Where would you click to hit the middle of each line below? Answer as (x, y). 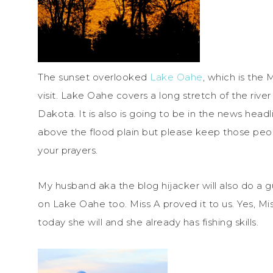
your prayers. (69, 151)
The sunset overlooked (94, 77)
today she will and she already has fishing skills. (148, 222)
